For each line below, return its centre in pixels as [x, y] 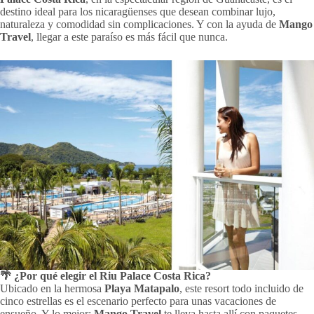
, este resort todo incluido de [241, 288]
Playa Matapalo [142, 288]
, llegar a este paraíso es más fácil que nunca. [129, 37]
